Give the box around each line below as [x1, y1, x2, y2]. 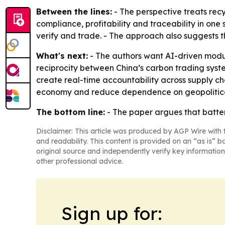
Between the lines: [36, 7, 112, 17]
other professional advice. [36, 157, 123, 166]
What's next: [36, 51, 88, 61]
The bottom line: [36, 107, 105, 118]
